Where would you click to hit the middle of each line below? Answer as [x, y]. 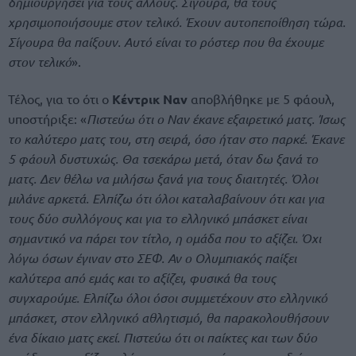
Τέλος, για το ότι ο [60, 99]
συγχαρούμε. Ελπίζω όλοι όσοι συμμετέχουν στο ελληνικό [168, 298]
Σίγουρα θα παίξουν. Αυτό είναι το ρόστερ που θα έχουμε [166, 42]
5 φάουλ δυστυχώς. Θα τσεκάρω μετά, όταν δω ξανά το [163, 159]
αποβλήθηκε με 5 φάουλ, [261, 99]
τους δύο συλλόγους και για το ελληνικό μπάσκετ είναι [157, 219]
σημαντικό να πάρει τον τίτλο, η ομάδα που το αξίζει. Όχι [164, 238]
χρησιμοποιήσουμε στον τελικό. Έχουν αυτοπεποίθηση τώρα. [177, 22]
